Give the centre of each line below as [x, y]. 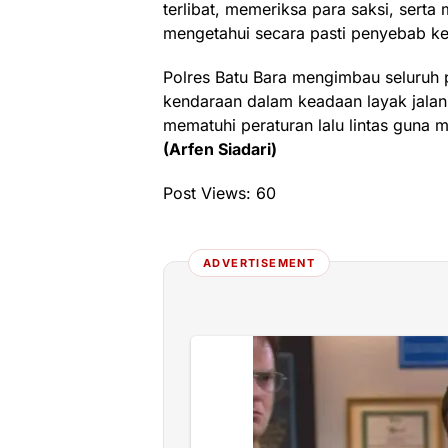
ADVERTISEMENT [259, 263]
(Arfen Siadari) [220, 149]
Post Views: [207, 193]
